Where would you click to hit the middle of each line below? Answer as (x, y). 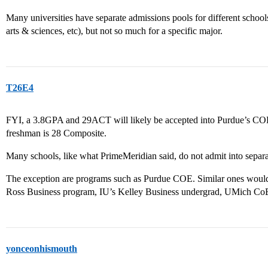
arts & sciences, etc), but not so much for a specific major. (114, 31)
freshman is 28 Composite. (56, 133)
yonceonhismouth (42, 249)
